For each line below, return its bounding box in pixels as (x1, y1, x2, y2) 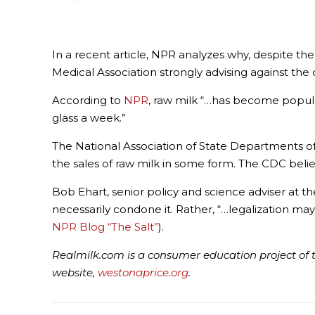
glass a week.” (52, 111, 127, 125)
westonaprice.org (98, 266, 189, 280)
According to (52, 94, 124, 108)
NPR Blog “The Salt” (52, 220, 159, 234)
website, (52, 266, 98, 280)
